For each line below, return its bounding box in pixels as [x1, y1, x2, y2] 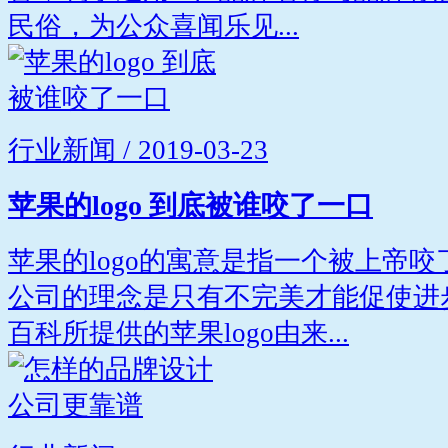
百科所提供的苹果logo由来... [8, 318, 349, 349]
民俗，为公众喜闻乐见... [8, 10, 299, 41]
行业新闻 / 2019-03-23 [8, 134, 268, 165]
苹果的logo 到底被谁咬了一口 [8, 189, 373, 221]
